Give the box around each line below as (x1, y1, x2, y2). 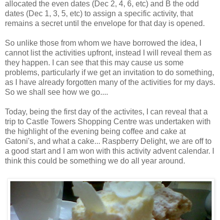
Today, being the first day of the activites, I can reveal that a (5, 108, 208, 116)
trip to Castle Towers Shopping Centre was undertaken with (5, 117, 211, 126)
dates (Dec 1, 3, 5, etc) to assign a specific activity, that (5, 9, 193, 18)
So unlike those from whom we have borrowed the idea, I (5, 39, 201, 48)
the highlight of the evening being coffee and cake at (5, 127, 186, 136)
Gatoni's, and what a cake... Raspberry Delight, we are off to (5, 137, 212, 146)
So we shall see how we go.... (5, 88, 108, 97)
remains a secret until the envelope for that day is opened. (5, 19, 205, 28)
